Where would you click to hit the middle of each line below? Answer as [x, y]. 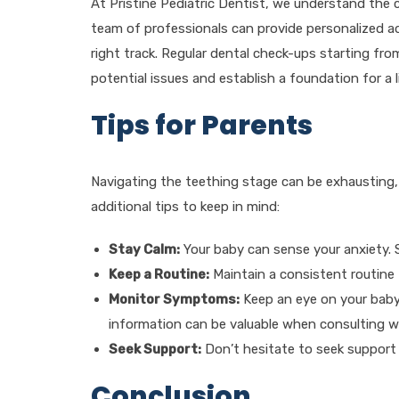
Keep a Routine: [159, 274]
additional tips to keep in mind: [185, 207]
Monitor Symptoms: [174, 299]
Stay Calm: [144, 249]
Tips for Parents [202, 126]
